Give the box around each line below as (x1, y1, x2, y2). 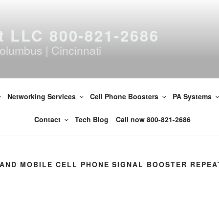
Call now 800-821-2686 (115, 114, 191, 124)
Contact (34, 114, 61, 124)
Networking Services (7, 91, 76, 101)
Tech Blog (74, 114, 109, 124)
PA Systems (173, 91, 212, 101)
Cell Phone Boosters (90, 91, 158, 101)
